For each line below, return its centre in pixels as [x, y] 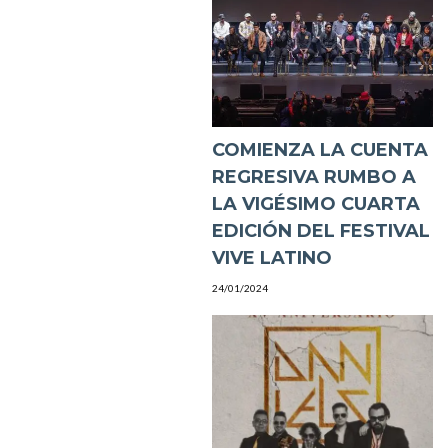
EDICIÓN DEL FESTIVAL [320, 230]
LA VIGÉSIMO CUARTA [315, 203]
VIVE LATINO [271, 257]
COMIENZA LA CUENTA [319, 149]
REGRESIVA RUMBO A [313, 176]
